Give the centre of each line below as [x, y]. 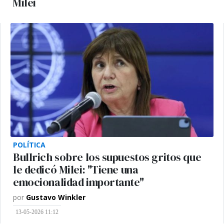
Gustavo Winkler [56, 197]
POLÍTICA [29, 145]
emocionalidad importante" [78, 182]
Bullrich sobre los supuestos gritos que [107, 157]
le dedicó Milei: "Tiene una [76, 170]
